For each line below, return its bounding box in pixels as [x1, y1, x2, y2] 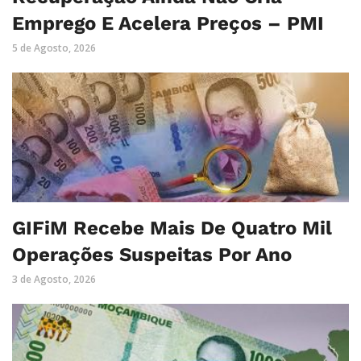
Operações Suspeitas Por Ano [12, 243, 292, 267]
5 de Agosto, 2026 [12, 40, 96, 55]
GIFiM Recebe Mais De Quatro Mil [12, 217, 332, 240]
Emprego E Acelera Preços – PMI [12, 11, 324, 35]
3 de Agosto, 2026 [12, 272, 96, 287]
